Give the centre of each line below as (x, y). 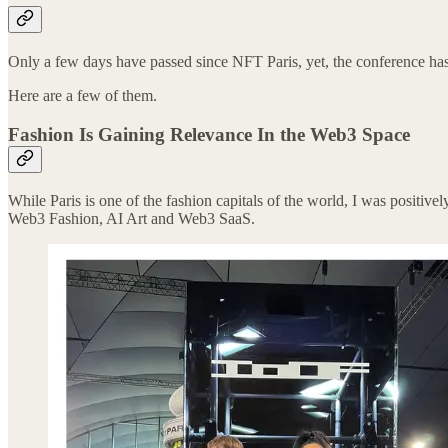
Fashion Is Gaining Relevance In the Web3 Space (209, 135)
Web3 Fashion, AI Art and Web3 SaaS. (131, 218)
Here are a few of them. (82, 96)
